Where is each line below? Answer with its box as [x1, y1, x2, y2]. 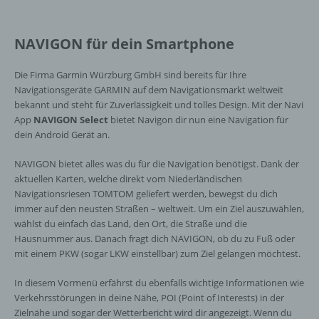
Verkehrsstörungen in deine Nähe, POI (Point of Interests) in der [14, 291, 284, 304]
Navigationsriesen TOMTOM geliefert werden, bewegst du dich [14, 187, 278, 200]
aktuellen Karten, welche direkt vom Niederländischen [14, 172, 242, 185]
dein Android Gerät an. [14, 128, 110, 141]
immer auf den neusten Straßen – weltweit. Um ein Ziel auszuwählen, [14, 202, 304, 215]
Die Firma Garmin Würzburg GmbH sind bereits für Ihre [14, 68, 246, 81]
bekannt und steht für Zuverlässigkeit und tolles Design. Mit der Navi [14, 98, 303, 111]
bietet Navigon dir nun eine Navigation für [108, 113, 288, 126]
